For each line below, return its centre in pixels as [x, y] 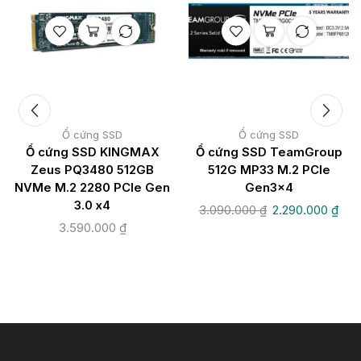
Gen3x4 [269, 187]
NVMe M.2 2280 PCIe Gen [92, 187]
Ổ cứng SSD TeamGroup [269, 152]
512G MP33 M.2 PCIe [269, 170]
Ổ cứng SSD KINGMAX [92, 152]
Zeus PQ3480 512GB [92, 170]
